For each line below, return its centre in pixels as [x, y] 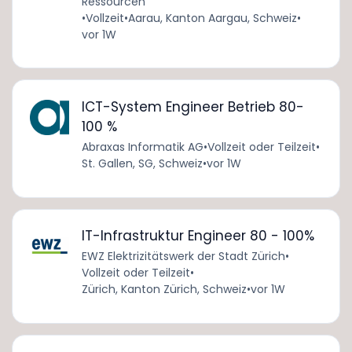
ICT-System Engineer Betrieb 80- [192, 106]
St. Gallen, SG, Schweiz [142, 163]
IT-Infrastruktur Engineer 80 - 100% [198, 236]
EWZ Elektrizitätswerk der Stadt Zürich [183, 257]
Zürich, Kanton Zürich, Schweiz [164, 290]
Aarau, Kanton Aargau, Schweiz [212, 18]
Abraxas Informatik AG [142, 147]
